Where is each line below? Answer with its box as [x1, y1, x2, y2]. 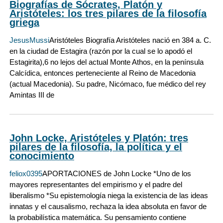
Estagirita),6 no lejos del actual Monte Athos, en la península [9, 57, 204, 66]
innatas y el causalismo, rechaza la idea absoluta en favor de [9, 202, 207, 211]
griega [9, 16, 39, 28]
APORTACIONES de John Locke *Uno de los [42, 169, 191, 178]
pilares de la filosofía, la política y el [9, 141, 182, 153]
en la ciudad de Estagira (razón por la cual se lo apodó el [9, 46, 192, 55]
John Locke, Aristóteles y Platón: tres [9, 132, 188, 144]
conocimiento [9, 150, 74, 162]
